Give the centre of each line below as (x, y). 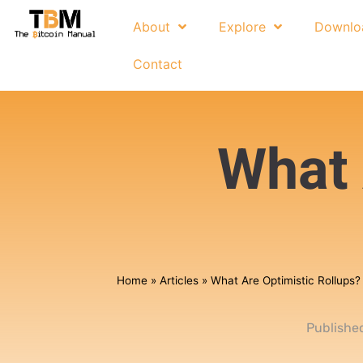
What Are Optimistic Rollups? (286, 280)
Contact (158, 64)
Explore (243, 27)
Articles (179, 280)
